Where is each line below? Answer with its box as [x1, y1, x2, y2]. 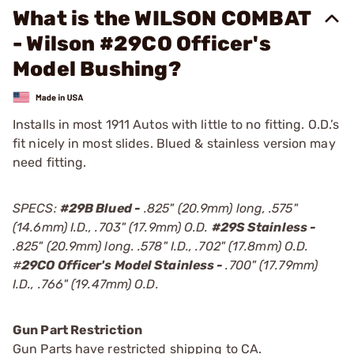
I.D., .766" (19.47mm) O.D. [13, 276, 159, 292]
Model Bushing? [13, 57, 181, 81]
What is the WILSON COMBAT [13, 6, 311, 31]
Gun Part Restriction [13, 322, 142, 337]
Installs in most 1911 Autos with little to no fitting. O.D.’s [13, 116, 340, 132]
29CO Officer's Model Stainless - [21, 257, 226, 273]
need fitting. [13, 154, 87, 170]
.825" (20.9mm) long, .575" [140, 200, 298, 216]
